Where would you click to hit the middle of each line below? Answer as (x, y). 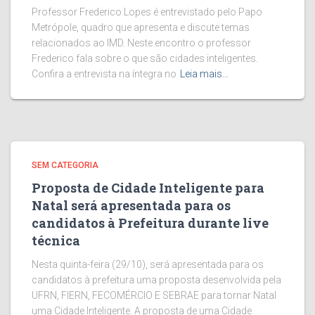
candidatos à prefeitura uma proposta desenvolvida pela (156, 280)
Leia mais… (204, 74)
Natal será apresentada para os (131, 205)
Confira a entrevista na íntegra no (104, 74)
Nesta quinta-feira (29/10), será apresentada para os (148, 264)
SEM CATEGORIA (65, 165)
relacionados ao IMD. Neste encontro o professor (141, 43)
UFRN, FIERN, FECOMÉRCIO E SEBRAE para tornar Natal (154, 295)
